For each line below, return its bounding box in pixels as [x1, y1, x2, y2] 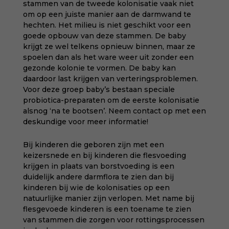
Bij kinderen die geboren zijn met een [22, 140, 164, 149]
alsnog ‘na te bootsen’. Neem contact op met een [22, 106, 206, 116]
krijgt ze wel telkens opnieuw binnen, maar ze [22, 42, 195, 51]
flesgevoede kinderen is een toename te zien [22, 204, 191, 214]
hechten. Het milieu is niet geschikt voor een [22, 20, 191, 30]
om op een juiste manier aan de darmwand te [22, 10, 191, 19]
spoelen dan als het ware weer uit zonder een [22, 53, 194, 62]
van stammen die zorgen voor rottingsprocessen [22, 215, 204, 224]
